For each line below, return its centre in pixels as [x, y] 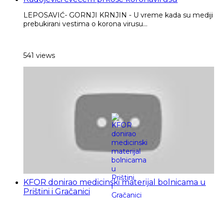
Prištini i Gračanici [57, 192]
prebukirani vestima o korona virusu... [85, 24]
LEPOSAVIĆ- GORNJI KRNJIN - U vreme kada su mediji [118, 15]
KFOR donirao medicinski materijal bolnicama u [115, 182]
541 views [39, 55]
